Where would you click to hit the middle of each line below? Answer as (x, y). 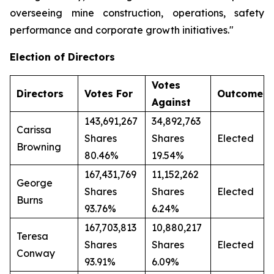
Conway (36, 253)
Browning (39, 147)
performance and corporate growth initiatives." (122, 30)
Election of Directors (62, 57)
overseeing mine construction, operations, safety (137, 13)
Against (171, 102)
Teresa (32, 236)
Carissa (34, 130)
